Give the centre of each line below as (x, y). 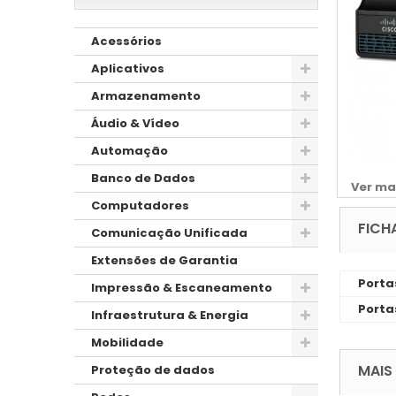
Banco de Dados (143, 178)
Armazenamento (146, 95)
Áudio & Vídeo (135, 123)
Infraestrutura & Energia (170, 315)
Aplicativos (128, 68)
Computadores (140, 205)
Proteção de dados (153, 369)
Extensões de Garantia (164, 260)
